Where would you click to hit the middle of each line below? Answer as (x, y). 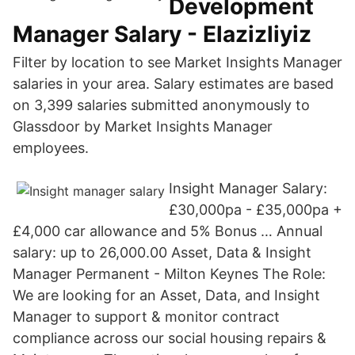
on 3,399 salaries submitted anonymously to (161, 105)
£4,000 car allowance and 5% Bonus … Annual (168, 231)
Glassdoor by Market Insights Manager (143, 126)
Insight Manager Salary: (248, 188)
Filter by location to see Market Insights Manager (177, 62)
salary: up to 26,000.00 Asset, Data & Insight (162, 252)
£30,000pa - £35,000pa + (256, 210)
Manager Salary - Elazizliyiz (162, 34)
